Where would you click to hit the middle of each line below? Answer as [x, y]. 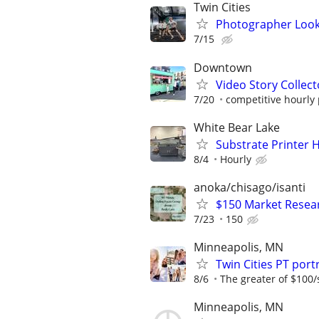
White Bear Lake [237, 127]
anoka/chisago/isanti [250, 187]
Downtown [223, 67]
